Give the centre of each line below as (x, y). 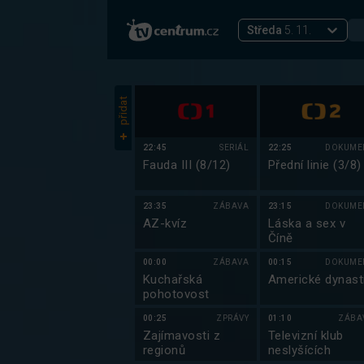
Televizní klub (306, 336)
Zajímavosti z (182, 336)
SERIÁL (234, 147)
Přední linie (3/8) (315, 165)
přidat (123, 110)
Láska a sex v (307, 223)
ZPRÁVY (232, 318)
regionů (165, 350)
